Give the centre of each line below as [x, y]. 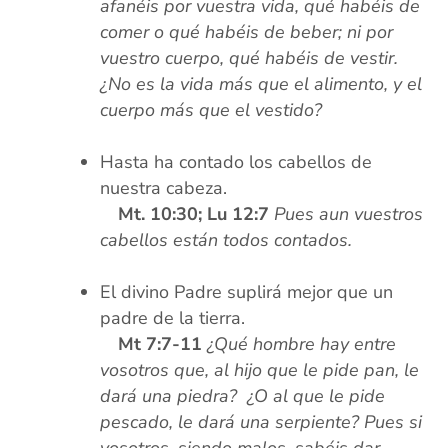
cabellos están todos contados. [226, 240]
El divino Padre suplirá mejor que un [247, 292]
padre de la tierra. [173, 318]
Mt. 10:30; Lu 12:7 [194, 214]
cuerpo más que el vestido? [211, 110]
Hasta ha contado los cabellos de [236, 162]
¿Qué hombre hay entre [302, 344]
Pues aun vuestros [349, 214]
